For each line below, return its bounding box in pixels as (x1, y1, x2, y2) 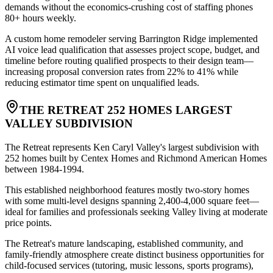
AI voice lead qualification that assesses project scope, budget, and (5, 44, 260, 55)
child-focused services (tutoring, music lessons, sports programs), (5, 260, 253, 271)
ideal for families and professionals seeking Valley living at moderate (5, 207, 268, 218)
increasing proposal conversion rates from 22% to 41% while (5, 66, 238, 77)
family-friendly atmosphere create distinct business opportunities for (5, 249, 264, 260)
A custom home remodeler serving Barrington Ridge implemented (5, 33, 258, 44)
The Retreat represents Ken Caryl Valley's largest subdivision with (5, 142, 259, 153)
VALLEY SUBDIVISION (5, 117, 133, 130)
